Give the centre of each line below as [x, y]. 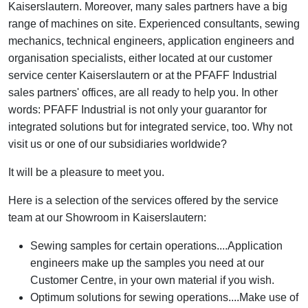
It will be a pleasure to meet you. [86, 173]
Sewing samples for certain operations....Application [156, 246]
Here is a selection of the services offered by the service [143, 201]
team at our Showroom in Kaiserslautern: [107, 218]
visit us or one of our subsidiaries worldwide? [118, 144]
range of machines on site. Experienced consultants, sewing [154, 24]
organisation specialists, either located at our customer [140, 58]
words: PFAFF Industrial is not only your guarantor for [137, 110]
